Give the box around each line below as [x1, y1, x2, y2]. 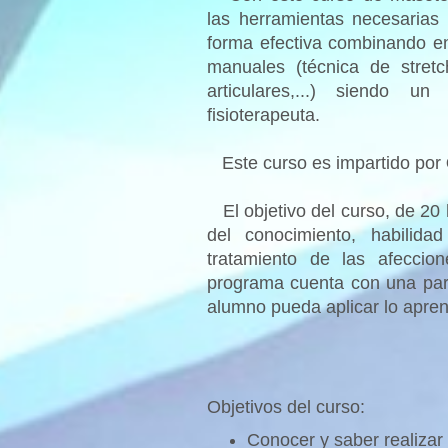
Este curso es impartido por [207, 152, 446, 173]
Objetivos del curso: [207, 396, 365, 417]
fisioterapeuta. [207, 104, 320, 125]
